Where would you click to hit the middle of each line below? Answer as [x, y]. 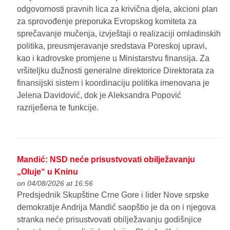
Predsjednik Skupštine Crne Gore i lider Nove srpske [113, 195]
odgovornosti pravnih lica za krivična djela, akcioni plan [118, 9]
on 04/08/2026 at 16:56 [55, 184]
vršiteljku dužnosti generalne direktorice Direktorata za [116, 71]
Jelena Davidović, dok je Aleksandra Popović [99, 95]
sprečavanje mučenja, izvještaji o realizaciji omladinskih [119, 34]
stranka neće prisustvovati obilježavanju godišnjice [110, 220]
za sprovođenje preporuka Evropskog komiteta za [107, 22]
